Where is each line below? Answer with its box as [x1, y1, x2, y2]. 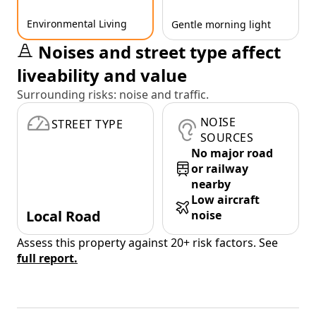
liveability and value [17, 63, 187, 87]
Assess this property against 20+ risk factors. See [17, 235, 278, 251]
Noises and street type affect [38, 40, 281, 64]
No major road [191, 145, 273, 162]
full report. [17, 250, 78, 267]
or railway [191, 161, 248, 177]
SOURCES [200, 130, 254, 146]
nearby [191, 176, 231, 193]
